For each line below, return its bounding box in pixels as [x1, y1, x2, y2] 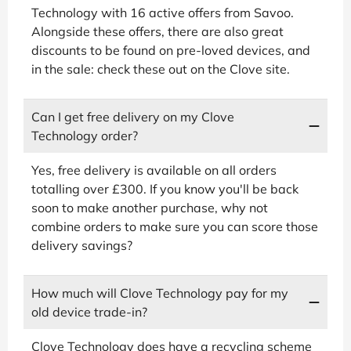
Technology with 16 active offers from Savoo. [31, 4, 294, 20]
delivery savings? [31, 237, 132, 253]
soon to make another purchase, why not [31, 199, 268, 215]
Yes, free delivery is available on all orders [31, 161, 277, 178]
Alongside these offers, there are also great [31, 23, 284, 39]
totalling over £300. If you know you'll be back [31, 180, 299, 197]
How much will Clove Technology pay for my [31, 284, 288, 301]
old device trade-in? [31, 303, 147, 320]
